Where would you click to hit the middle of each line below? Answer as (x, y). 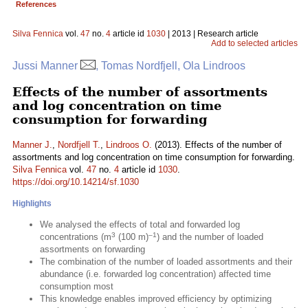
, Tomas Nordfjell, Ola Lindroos (170, 66)
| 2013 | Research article (212, 34)
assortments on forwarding (92, 249)
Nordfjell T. (79, 145)
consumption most (77, 286)
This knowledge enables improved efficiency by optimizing (156, 299)
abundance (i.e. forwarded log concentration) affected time (155, 274)
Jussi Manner (46, 66)
